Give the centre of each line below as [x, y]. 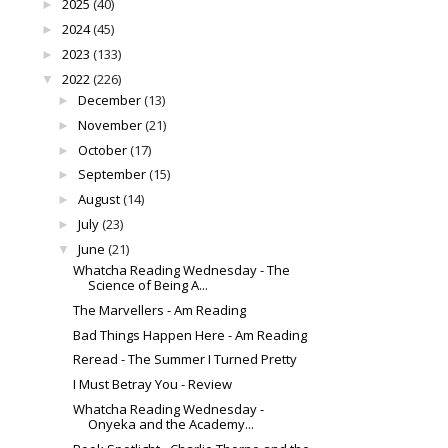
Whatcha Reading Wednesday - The [182, 270]
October [102, 149]
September [111, 174]
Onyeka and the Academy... [171, 423]
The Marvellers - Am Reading [160, 309]
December [109, 100]
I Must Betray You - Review [153, 384]
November [109, 124]
